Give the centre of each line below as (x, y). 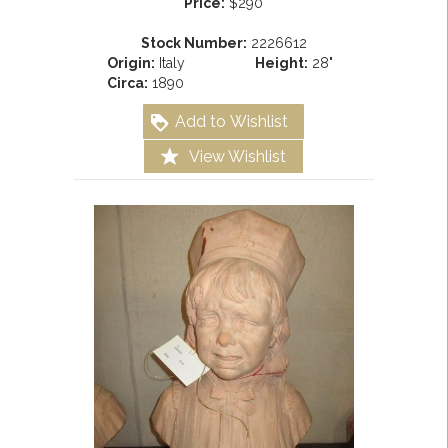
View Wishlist (237, 156)
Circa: (127, 83)
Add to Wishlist (231, 122)
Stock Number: (193, 43)
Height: (281, 63)
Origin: (130, 63)
